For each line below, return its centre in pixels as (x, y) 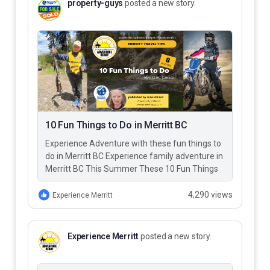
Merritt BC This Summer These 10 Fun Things (132, 168)
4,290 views (210, 194)
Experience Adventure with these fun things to (133, 143)
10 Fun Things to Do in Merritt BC (117, 125)
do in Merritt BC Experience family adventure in (134, 156)
